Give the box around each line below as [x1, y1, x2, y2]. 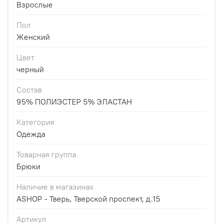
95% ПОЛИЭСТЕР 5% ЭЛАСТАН [16, 97, 132, 107]
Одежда [16, 129, 45, 139]
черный [16, 64, 44, 75]
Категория [16, 117, 54, 127]
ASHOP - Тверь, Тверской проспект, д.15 [16, 194, 160, 204]
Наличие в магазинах [16, 182, 94, 192]
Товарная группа [16, 149, 76, 160]
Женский [16, 32, 50, 42]
